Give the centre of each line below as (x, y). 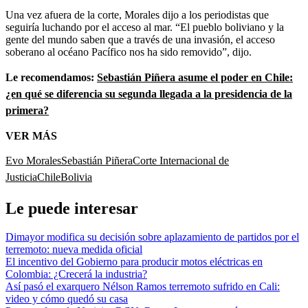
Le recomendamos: (51, 77)
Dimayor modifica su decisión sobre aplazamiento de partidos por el (152, 237)
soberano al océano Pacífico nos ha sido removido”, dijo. (129, 52)
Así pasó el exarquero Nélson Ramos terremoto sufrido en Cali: (143, 287)
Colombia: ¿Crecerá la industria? (76, 274)
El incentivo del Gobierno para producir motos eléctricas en (134, 262)
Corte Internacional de (181, 160)
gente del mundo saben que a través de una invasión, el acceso (140, 39)
